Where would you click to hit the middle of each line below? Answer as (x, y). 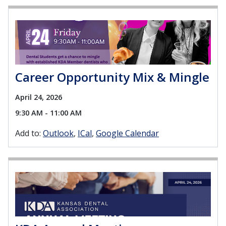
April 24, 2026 (39, 97)
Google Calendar (127, 133)
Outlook (58, 133)
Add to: (28, 133)
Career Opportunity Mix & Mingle (112, 77)
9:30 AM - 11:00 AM (48, 112)
